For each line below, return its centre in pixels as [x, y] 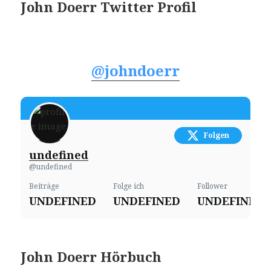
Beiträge [44, 186]
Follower [213, 186]
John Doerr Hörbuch [91, 256]
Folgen [216, 135]
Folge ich [129, 186]
